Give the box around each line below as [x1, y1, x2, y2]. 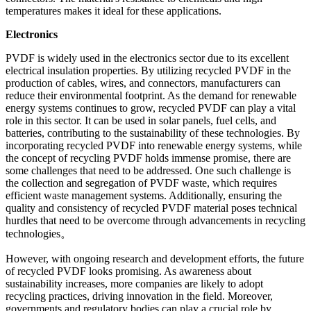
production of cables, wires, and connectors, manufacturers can [6, 76, 280, 89]
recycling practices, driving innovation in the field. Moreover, [6, 289, 273, 302]
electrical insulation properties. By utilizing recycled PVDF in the [6, 64, 291, 76]
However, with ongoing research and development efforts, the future [6, 252, 304, 264]
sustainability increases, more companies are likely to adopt [6, 277, 263, 289]
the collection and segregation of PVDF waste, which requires [6, 176, 277, 189]
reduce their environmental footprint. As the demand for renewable [6, 89, 296, 101]
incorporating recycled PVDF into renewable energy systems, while [6, 139, 302, 151]
